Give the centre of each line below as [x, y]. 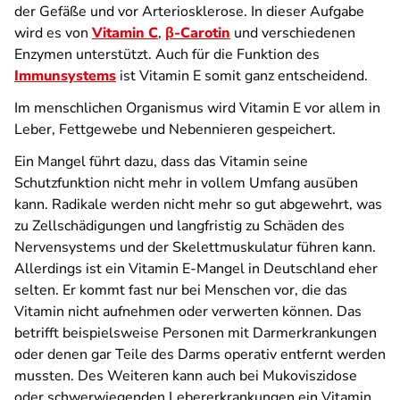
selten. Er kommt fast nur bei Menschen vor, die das [181, 290]
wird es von [53, 33]
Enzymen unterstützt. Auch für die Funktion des [167, 54]
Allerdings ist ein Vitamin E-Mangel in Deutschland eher [196, 269]
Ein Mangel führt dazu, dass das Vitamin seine [161, 162]
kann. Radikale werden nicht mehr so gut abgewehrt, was [198, 204]
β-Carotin [198, 33]
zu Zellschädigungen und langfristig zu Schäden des [179, 226]
